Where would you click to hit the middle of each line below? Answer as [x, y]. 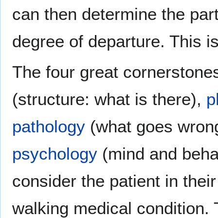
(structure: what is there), [109, 99]
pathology [49, 127]
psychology [55, 154]
